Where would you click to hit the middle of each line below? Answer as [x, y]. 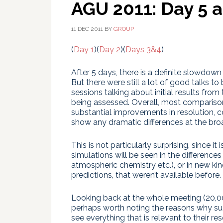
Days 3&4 [143, 50]
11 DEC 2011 [87, 29]
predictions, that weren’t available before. [146, 175]
